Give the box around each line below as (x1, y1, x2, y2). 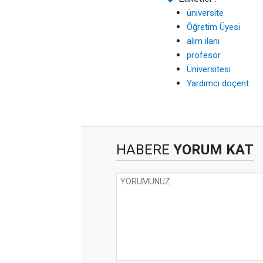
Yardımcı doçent (187, 78, 249, 89)
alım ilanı (187, 36, 220, 46)
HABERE (116, 141, 170, 158)
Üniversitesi (187, 64, 231, 75)
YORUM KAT (170, 141, 254, 158)
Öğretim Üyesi (187, 22, 240, 32)
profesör (187, 50, 221, 60)
